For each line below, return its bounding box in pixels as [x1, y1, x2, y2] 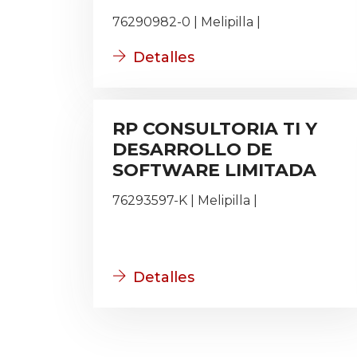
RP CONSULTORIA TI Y [112, 118, 317, 139]
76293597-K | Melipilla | [112, 193, 257, 208]
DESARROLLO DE [112, 139, 273, 160]
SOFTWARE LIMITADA [112, 159, 316, 181]
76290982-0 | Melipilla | [112, 14, 261, 29]
